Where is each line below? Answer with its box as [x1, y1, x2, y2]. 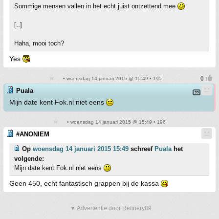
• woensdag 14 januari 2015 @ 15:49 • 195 [61, 76, 162, 81]
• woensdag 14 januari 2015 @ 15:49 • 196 [65, 119, 166, 125]
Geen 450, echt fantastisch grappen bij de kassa [9, 179, 161, 187]
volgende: [14, 155, 44, 162]
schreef [129, 145, 154, 153]
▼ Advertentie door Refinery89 [70, 205, 152, 212]
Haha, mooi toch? [14, 40, 64, 47]
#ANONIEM [16, 131, 49, 138]
